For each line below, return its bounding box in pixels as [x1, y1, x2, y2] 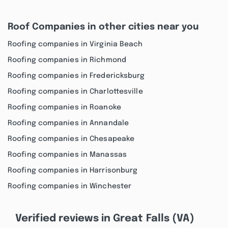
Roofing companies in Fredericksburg [8, 72, 145, 79]
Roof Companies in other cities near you [8, 22, 198, 32]
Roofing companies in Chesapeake [8, 135, 135, 142]
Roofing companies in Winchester [8, 183, 132, 190]
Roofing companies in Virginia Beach [8, 41, 143, 48]
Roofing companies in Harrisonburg [8, 167, 138, 174]
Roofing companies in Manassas [8, 151, 127, 158]
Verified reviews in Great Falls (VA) [15, 213, 194, 224]
